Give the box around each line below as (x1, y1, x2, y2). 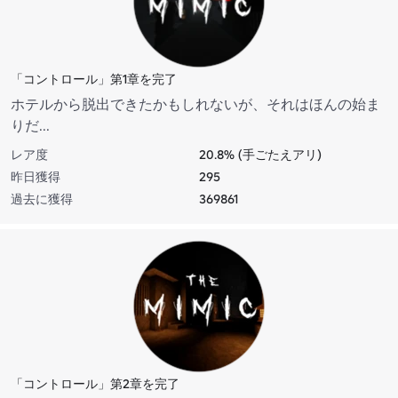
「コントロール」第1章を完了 (11, 70, 177, 87)
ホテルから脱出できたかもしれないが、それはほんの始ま (11, 94, 380, 113)
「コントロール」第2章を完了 (11, 375, 179, 392)
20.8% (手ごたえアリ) (199, 146, 322, 163)
